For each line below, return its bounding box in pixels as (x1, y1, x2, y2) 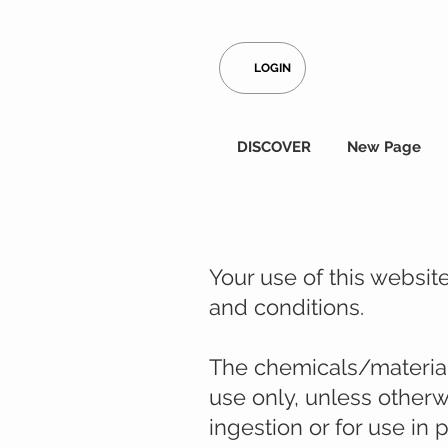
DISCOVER (237, 137, 311, 156)
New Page (347, 137, 421, 156)
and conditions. (209, 293, 364, 320)
